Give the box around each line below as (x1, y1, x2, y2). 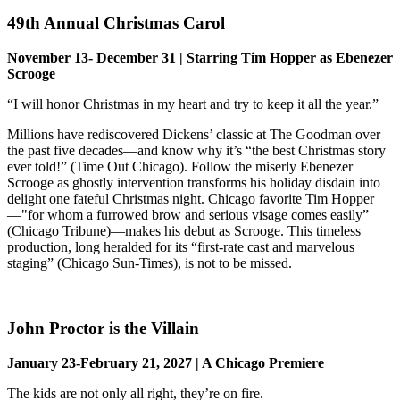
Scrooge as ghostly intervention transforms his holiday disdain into (7, 175, 380, 191)
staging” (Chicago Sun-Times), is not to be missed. (7, 255, 296, 271)
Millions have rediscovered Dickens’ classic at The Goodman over (7, 127, 380, 143)
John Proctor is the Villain (7, 318, 204, 337)
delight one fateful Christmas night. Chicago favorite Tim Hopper (7, 191, 374, 207)
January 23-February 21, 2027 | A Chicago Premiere (7, 354, 324, 371)
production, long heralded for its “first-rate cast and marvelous (7, 239, 354, 255)
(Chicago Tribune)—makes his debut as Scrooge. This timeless (7, 223, 361, 239)
